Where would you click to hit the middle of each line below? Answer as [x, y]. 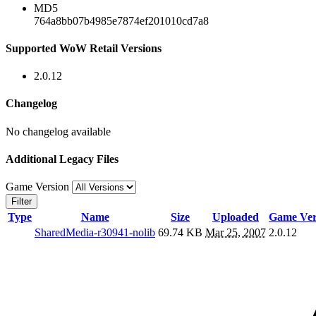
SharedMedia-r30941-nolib [95, 233]
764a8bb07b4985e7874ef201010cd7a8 [121, 20]
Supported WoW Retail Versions [84, 48]
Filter [22, 202]
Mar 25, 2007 [236, 233]
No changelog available [58, 131]
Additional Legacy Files [62, 159]
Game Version [39, 187]
